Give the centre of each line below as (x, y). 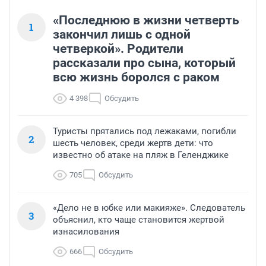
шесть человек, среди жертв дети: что (133, 143)
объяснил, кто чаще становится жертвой (139, 219)
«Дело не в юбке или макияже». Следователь (149, 208)
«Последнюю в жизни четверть (146, 20)
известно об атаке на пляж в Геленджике (141, 155)
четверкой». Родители (118, 48)
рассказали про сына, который (144, 63)
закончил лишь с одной (122, 34)
